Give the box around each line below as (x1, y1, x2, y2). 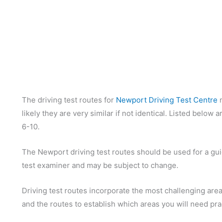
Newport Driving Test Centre (116, 95, 218, 105)
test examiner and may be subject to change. (22, 161, 178, 170)
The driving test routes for (22, 95, 116, 105)
